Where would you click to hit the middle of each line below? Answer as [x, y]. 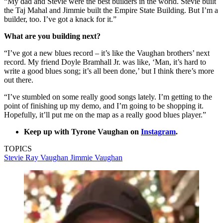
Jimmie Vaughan [96, 157]
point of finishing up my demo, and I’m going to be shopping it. [104, 106]
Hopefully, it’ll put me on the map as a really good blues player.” [105, 114]
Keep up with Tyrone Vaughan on [82, 131]
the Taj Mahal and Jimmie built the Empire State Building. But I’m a [111, 10]
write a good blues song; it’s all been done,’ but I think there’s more [109, 71]
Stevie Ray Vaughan [37, 157]
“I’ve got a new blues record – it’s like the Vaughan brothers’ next [107, 53]
